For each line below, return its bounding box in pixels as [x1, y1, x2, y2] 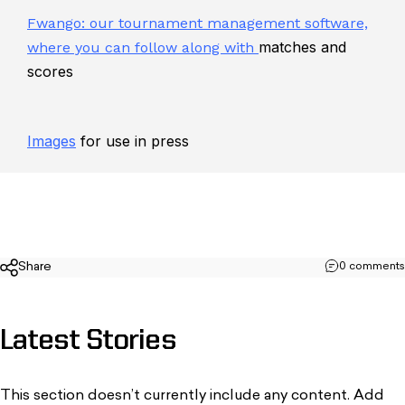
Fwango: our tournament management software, [27, 14, 368, 32]
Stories [86, 327, 176, 357]
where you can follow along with [27, 38, 259, 56]
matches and [259, 37, 346, 56]
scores [27, 61, 73, 80]
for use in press [76, 131, 189, 150]
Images [27, 131, 76, 150]
